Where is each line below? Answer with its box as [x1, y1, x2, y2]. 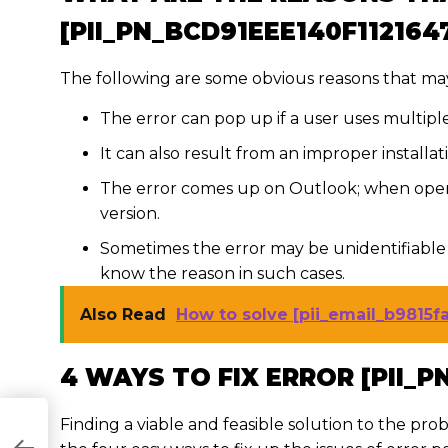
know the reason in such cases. [100, 264, 349, 283]
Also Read [80, 305, 166, 324]
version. [100, 204, 164, 223]
